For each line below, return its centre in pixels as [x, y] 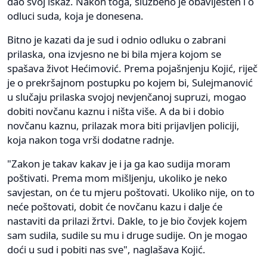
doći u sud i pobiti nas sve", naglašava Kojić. [106, 249]
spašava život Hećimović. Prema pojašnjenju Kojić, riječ [132, 68]
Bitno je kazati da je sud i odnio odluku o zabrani [117, 39]
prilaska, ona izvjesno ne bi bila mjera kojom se [114, 54]
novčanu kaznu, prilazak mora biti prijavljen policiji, [123, 125]
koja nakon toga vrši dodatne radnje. [91, 139]
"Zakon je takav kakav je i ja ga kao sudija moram [119, 163]
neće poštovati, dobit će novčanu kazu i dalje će [115, 206]
